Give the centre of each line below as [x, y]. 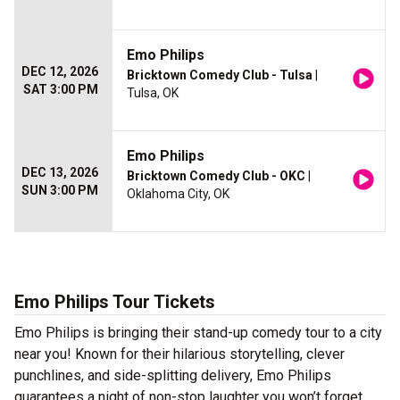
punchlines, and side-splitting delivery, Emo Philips [173, 376]
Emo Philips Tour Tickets [115, 302]
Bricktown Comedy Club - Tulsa [220, 75]
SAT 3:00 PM [61, 90]
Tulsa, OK [153, 93]
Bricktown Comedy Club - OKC [216, 176]
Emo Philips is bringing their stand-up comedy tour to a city [198, 333]
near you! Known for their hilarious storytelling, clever [179, 354]
